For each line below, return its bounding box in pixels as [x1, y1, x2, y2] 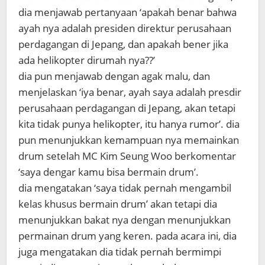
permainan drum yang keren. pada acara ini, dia [18, 229, 237, 243]
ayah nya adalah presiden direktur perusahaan [18, 21, 231, 35]
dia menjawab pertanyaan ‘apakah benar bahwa [18, 5, 237, 19]
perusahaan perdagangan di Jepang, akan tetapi [18, 101, 235, 115]
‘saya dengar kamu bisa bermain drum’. [18, 165, 199, 179]
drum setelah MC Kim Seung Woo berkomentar [18, 149, 236, 163]
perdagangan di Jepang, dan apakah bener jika [18, 37, 228, 51]
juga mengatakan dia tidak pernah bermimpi [18, 245, 221, 258]
